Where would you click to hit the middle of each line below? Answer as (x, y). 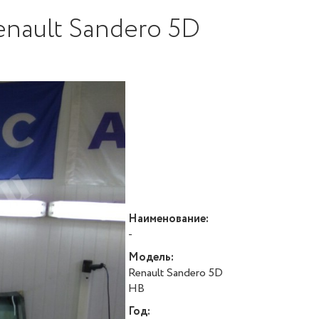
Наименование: (168, 219)
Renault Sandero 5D (175, 273)
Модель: (151, 257)
